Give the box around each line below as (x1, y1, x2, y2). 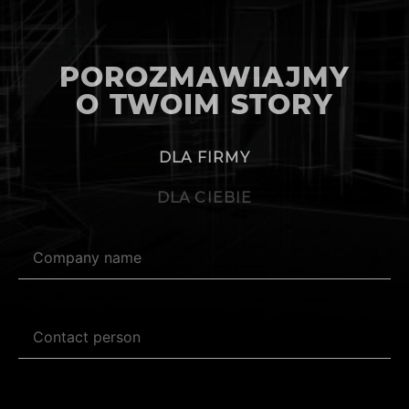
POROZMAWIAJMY (58, 60, 351, 94)
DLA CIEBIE (156, 189, 253, 206)
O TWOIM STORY (76, 88, 333, 121)
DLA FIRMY (159, 149, 250, 166)
